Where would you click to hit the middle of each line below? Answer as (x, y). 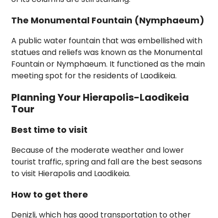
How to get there (50, 195)
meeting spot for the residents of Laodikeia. (94, 76)
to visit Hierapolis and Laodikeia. (71, 174)
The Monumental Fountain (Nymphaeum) (108, 20)
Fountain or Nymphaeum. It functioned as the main (108, 64)
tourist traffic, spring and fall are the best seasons (107, 162)
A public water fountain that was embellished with (107, 41)
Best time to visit (49, 130)
